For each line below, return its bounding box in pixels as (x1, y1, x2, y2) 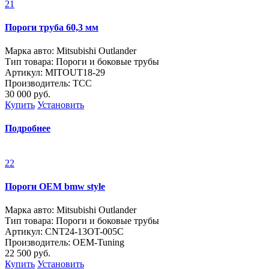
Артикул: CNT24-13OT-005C (5, 226, 124, 237)
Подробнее (5, 123, 50, 134)
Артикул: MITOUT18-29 (5, 67, 105, 78)
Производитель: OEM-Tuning (5, 237, 124, 248)
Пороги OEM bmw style (5, 181, 105, 192)
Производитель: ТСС (5, 78, 92, 89)
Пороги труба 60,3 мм (5, 22, 98, 32)
